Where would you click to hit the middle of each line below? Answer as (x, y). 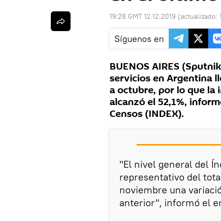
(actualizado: (199, 17)
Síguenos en (139, 39)
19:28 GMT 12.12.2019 (143, 17)
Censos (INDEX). (147, 114)
